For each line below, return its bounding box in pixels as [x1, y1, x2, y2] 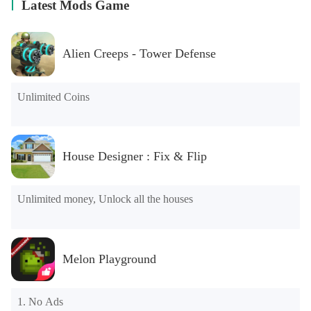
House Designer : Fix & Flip [62, 149, 207, 164]
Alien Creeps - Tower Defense [62, 47, 216, 61]
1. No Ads [17, 296, 64, 308]
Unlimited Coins [17, 90, 90, 103]
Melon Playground [62, 252, 156, 267]
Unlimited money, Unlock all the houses [17, 193, 194, 205]
